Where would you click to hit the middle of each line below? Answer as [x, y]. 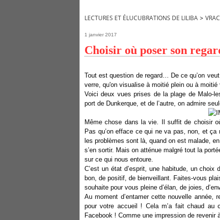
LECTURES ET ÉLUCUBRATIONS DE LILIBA [141, 18]
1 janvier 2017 [101, 35]
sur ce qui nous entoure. [119, 159]
